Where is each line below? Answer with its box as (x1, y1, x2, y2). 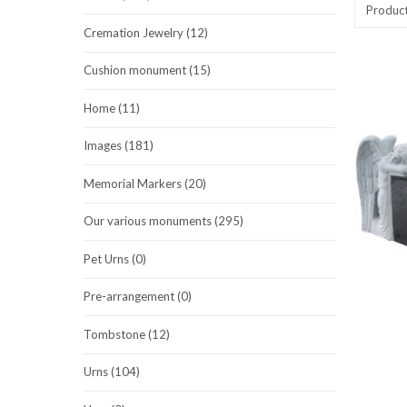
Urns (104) (84, 364, 140, 380)
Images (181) (84, 138, 154, 154)
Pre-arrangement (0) (84, 289, 192, 304)
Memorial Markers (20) (84, 175, 206, 191)
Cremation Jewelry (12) (84, 25, 208, 40)
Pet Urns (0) (84, 251, 146, 266)
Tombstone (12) (84, 326, 170, 342)
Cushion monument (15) (84, 63, 211, 78)
